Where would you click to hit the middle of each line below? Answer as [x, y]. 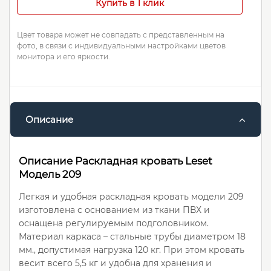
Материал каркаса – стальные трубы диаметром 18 [132, 237]
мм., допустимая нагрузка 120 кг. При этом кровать [132, 250]
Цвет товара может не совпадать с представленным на [121, 35]
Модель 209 [50, 174]
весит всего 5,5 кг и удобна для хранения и [115, 263]
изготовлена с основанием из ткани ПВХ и [114, 210]
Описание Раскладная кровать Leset [116, 161]
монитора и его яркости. [64, 57]
